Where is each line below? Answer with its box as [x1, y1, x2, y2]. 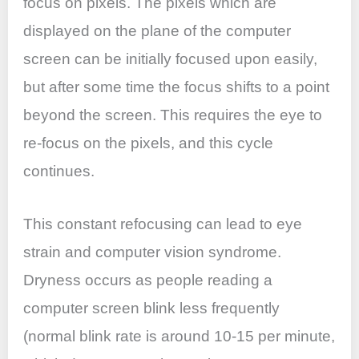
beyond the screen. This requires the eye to [23, 107, 323, 124]
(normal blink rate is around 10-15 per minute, [23, 327, 336, 345]
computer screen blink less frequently [23, 299, 280, 317]
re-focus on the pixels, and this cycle [23, 135, 274, 152]
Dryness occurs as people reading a [23, 271, 273, 288]
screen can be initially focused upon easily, [23, 50, 318, 68]
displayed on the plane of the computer [23, 22, 292, 40]
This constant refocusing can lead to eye [23, 215, 303, 232]
